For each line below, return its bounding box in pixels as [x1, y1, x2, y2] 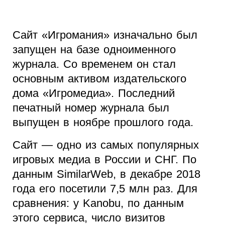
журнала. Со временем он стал [13, 57, 176, 70]
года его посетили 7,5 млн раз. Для [13, 182, 197, 195]
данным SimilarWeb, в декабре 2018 [13, 167, 200, 180]
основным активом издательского [13, 72, 186, 85]
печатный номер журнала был [13, 101, 169, 114]
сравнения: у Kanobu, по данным [13, 196, 184, 209]
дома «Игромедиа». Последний [13, 86, 175, 99]
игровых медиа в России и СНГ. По [13, 153, 196, 166]
